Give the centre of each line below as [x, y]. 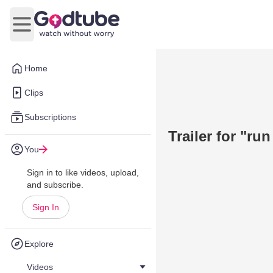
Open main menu [58, 30]
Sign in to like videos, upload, [83, 172]
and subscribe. [55, 185]
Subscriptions [50, 117]
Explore [39, 244]
